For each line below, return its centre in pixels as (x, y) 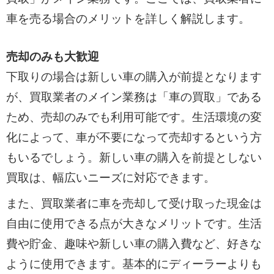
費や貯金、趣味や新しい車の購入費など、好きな (134, 244)
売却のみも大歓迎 (52, 56)
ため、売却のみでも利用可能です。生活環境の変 (134, 117)
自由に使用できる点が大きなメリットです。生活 (134, 224)
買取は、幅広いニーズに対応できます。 (110, 177)
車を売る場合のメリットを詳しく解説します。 (128, 18)
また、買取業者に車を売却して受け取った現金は (134, 204)
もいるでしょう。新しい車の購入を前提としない (134, 157)
